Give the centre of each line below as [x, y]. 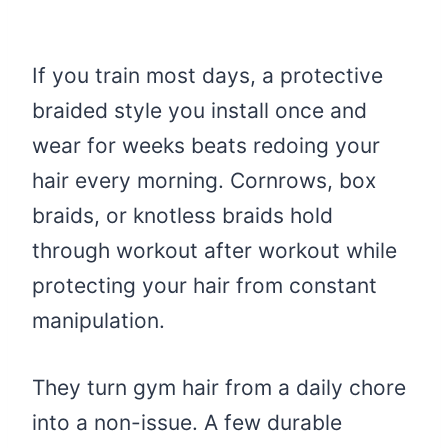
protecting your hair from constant [204, 286]
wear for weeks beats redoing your [206, 146]
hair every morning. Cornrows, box [204, 181]
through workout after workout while [214, 251]
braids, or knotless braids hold [182, 216]
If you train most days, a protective [207, 76]
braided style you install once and [199, 111]
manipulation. [98, 321]
